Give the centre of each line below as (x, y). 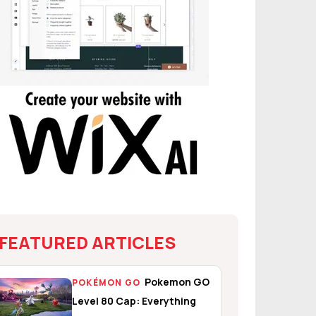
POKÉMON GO (106, 282)
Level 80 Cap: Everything (134, 301)
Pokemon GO (177, 282)
